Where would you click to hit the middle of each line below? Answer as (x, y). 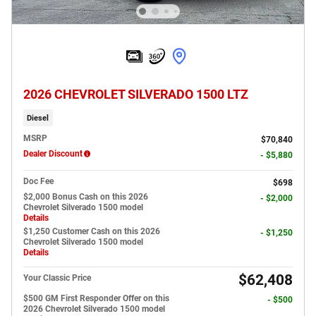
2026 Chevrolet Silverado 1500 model (94, 309)
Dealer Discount (53, 153)
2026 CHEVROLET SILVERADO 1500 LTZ (136, 95)
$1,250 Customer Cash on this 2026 (92, 231)
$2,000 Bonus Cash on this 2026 (86, 196)
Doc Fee (38, 181)
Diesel (38, 118)
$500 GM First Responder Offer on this (96, 298)
